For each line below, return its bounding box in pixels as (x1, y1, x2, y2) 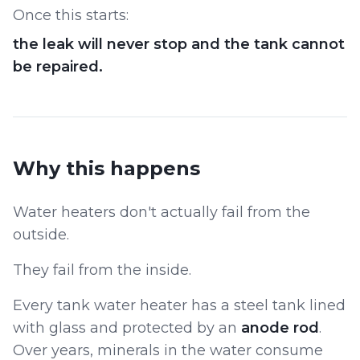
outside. (13, 226, 69, 243)
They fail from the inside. (13, 261, 191, 279)
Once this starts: (13, 6, 129, 24)
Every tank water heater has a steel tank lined (13, 297, 346, 314)
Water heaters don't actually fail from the (13, 203, 310, 221)
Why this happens (13, 157, 200, 180)
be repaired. (13, 58, 103, 76)
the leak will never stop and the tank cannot (13, 35, 345, 53)
